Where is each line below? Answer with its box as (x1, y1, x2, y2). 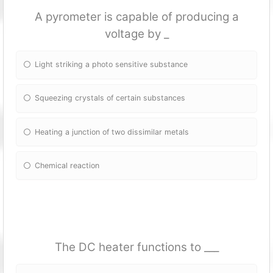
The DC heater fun (54, 240, 155, 255)
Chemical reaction (35, 160, 100, 170)
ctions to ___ (154, 240, 219, 255)
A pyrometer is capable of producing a (34, 9, 239, 24)
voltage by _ (104, 26, 169, 41)
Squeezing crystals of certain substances (35, 93, 186, 103)
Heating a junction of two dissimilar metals (35, 127, 190, 136)
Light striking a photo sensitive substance (35, 60, 188, 69)
